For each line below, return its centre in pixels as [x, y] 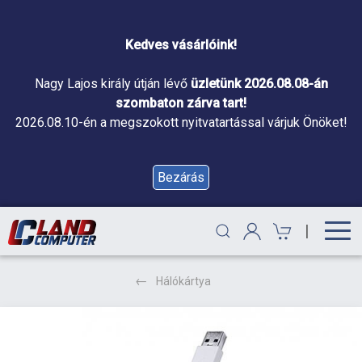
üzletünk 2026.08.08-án [259, 84]
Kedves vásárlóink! [181, 45]
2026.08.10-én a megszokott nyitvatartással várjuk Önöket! [181, 122]
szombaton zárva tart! [181, 103]
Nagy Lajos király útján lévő [112, 84]
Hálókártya [183, 281]
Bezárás [181, 177]
